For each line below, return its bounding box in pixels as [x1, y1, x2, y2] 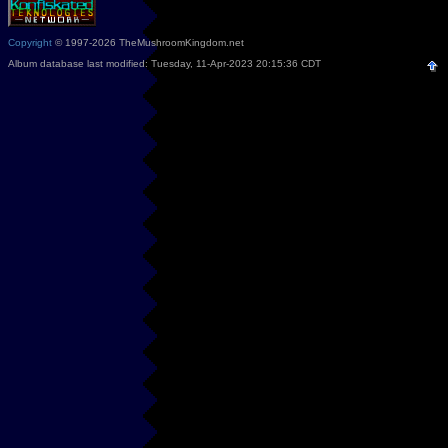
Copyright [8, 36, 52, 48]
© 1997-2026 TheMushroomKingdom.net [52, 36, 244, 48]
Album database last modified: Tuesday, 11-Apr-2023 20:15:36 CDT [8, 57, 321, 69]
